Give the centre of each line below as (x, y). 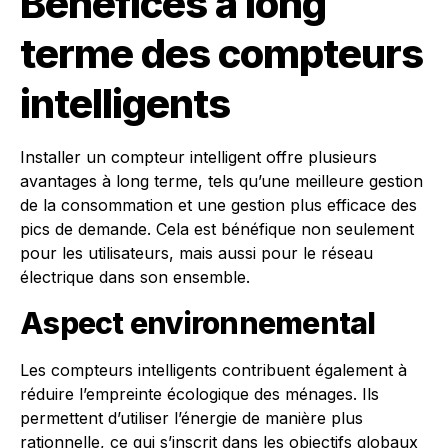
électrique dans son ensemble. (135, 277)
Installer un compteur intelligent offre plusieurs (198, 157)
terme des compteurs (221, 54)
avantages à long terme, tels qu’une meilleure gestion (221, 181)
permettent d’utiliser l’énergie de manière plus (191, 418)
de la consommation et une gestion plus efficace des (218, 205)
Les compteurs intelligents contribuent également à (213, 370)
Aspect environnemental (198, 323)
